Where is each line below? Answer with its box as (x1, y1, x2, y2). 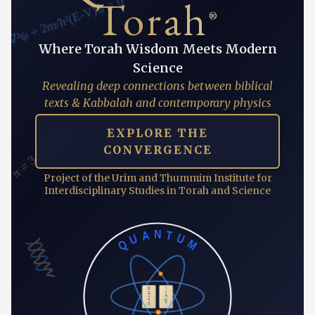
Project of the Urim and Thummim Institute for (43, 172, 272, 184)
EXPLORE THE (107, 126, 208, 140)
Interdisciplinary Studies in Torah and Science (44, 184, 271, 197)
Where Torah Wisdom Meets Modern (38, 41, 277, 57)
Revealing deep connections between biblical (42, 79, 273, 93)
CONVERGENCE (103, 143, 212, 157)
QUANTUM (115, 227, 200, 254)
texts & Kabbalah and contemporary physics (44, 96, 271, 110)
